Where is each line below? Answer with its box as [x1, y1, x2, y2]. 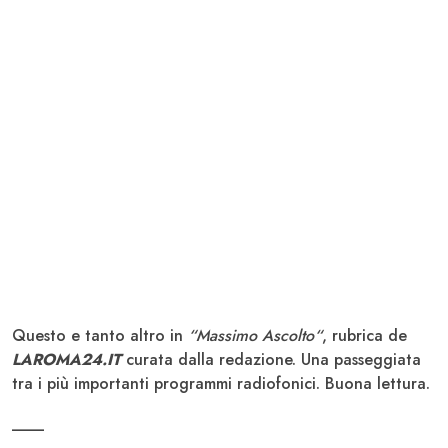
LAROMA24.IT [12, 347, 121, 371]
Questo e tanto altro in [12, 323, 188, 347]
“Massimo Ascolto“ [188, 323, 322, 347]
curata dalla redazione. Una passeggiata [121, 347, 421, 371]
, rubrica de [322, 323, 407, 347]
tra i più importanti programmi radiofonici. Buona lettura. [12, 371, 430, 395]
